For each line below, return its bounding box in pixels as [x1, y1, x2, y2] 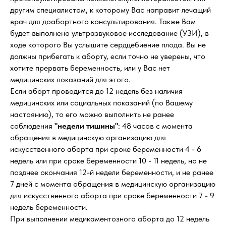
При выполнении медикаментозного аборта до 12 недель [10, 214, 209, 223]
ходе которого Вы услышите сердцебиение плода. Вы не [10, 40, 206, 49]
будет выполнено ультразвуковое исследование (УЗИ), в [10, 28, 209, 38]
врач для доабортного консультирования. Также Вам [10, 17, 196, 26]
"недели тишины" [54, 121, 118, 131]
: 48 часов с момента [118, 121, 193, 131]
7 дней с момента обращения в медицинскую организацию [10, 179, 215, 189]
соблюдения [10, 121, 54, 131]
